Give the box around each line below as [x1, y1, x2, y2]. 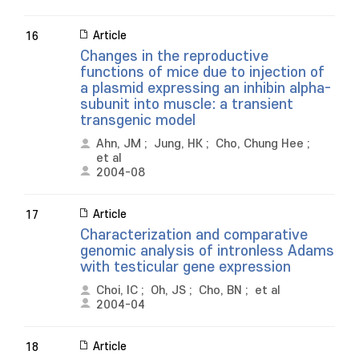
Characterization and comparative [80, 228, 308, 243]
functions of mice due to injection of [80, 65, 325, 80]
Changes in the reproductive [80, 49, 268, 64]
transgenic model [80, 113, 196, 128]
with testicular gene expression [80, 260, 291, 275]
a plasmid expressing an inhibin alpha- [80, 81, 331, 96]
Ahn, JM [96, 137, 141, 151]
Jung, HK [154, 137, 203, 151]
